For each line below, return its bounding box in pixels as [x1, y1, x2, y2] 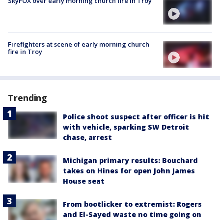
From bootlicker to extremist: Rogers [63, 199, 202, 209]
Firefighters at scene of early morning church [8, 39, 149, 49]
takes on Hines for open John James [63, 166, 195, 176]
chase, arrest [63, 133, 112, 142]
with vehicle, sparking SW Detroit [63, 122, 189, 132]
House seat [63, 176, 105, 186]
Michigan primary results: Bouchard [63, 156, 198, 165]
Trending [8, 92, 48, 104]
